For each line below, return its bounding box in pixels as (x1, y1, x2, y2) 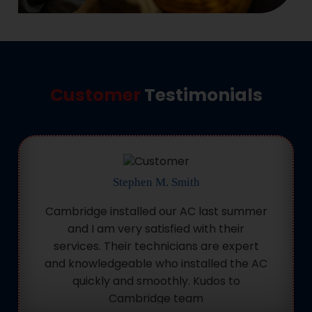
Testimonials (140, 82, 263, 107)
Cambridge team (109, 290, 204, 306)
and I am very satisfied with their (68, 220, 245, 237)
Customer (49, 82, 141, 107)
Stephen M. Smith (112, 175, 200, 189)
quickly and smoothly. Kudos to (72, 272, 240, 289)
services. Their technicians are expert (53, 237, 259, 254)
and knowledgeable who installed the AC (45, 255, 268, 272)
